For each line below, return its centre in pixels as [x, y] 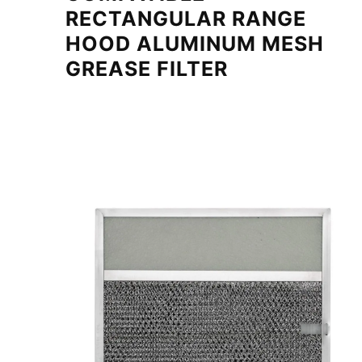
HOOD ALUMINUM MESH [194, 44]
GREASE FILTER [146, 69]
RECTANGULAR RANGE [185, 19]
